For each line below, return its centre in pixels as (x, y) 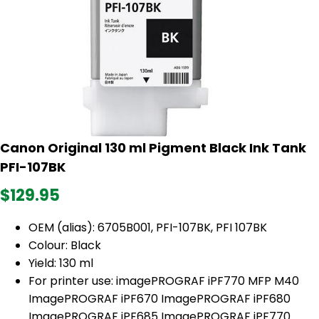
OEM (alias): (63, 228)
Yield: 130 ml (61, 263)
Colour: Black (65, 246)
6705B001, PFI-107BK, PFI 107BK (182, 228)
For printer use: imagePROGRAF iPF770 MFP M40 (164, 281)
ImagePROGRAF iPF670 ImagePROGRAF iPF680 (159, 299)
